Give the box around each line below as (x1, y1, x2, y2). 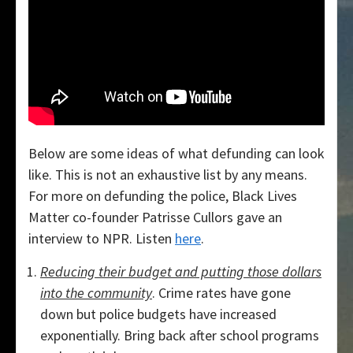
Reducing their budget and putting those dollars (40, 262, 321, 281)
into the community (40, 284, 152, 303)
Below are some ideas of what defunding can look (28, 144, 325, 163)
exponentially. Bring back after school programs (40, 326, 319, 345)
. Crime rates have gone (152, 284, 291, 303)
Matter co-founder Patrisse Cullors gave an (28, 208, 282, 227)
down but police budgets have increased (40, 305, 277, 324)
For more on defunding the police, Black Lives (28, 187, 297, 206)
